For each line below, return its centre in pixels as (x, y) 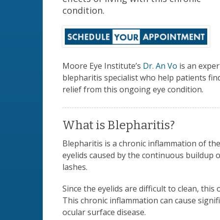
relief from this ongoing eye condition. (133, 89)
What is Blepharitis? (119, 125)
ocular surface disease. (104, 212)
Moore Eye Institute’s (103, 66)
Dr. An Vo (160, 66)
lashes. (75, 167)
